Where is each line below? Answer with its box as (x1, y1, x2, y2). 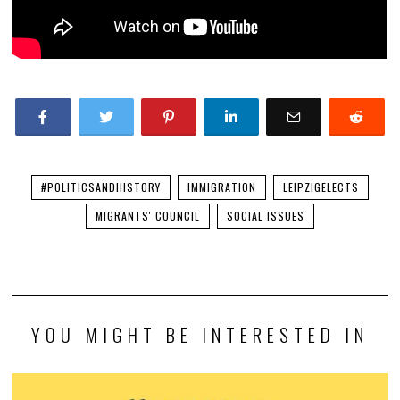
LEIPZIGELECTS (282, 179, 359, 195)
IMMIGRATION (187, 179, 256, 195)
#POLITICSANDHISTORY (40, 179, 161, 195)
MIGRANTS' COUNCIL (95, 207, 200, 223)
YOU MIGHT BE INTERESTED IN (30, 320, 369, 348)
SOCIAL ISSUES (226, 207, 304, 223)
